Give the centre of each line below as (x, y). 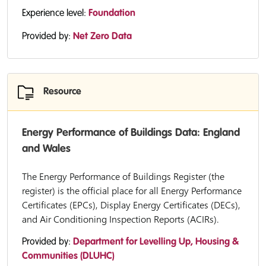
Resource (62, 92)
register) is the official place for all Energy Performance (132, 191)
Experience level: (55, 14)
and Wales (46, 149)
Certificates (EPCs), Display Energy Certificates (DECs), (131, 205)
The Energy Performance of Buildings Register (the (123, 176)
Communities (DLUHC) (68, 256)
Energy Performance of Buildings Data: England (131, 133)
